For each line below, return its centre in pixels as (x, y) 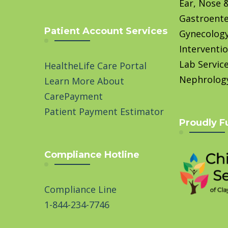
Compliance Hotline (92, 154)
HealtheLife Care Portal (95, 65)
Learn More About (84, 81)
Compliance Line (80, 189)
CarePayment (74, 96)
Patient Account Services (106, 31)
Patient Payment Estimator (104, 111)
